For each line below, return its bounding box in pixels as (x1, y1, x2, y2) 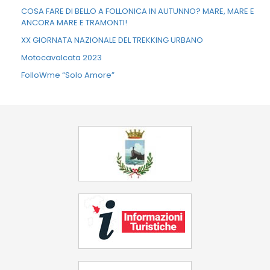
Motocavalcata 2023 (21, 52, 102, 63)
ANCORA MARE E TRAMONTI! (21, 17, 127, 28)
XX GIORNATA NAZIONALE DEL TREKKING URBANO (21, 34, 203, 46)
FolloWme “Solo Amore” (21, 69, 115, 81)
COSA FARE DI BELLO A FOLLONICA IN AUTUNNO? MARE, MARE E (21, 5, 254, 17)
